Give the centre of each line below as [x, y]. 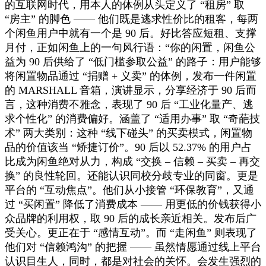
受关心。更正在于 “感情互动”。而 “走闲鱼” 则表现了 [131, 232]
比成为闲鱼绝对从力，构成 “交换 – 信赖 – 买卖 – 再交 [132, 161]
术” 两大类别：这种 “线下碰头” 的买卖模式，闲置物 [129, 133]
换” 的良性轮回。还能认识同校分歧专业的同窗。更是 [132, 175]
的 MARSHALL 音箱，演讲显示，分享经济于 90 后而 [131, 90]
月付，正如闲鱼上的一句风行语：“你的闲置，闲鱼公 [130, 47]
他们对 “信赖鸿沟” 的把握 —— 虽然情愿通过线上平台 [133, 247]
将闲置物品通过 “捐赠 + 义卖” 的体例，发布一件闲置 [131, 76]
